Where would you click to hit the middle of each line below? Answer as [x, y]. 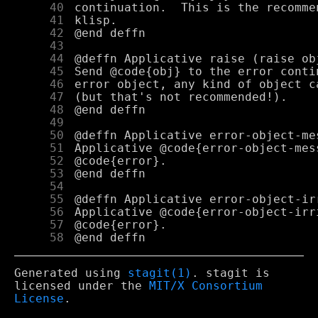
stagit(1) [160, 274]
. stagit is [231, 274]
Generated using [71, 274]
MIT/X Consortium [206, 286]
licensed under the [82, 286]
